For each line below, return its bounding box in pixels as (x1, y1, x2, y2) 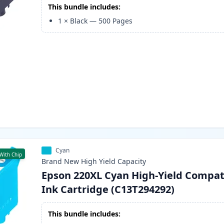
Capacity (117, 156, 146, 166)
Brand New (41, 156, 79, 166)
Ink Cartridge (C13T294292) (41, 182, 175, 196)
